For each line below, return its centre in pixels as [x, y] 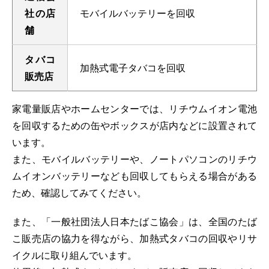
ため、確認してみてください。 [79, 192]
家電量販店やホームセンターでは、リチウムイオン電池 [134, 108]
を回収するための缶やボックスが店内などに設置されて [134, 125]
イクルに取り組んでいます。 [74, 255]
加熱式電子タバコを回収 [133, 67]
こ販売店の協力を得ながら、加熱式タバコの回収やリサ [134, 238]
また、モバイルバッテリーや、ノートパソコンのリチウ [134, 159]
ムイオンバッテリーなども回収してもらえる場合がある [134, 175]
